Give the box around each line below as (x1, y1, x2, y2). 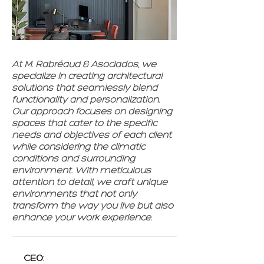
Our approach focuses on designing (12, 107, 172, 117)
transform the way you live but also (12, 202, 173, 211)
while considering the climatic (12, 143, 145, 152)
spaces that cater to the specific (12, 119, 157, 128)
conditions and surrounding (12, 154, 135, 164)
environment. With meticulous (12, 166, 151, 176)
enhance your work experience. (12, 213, 152, 223)
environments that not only (12, 190, 137, 199)
